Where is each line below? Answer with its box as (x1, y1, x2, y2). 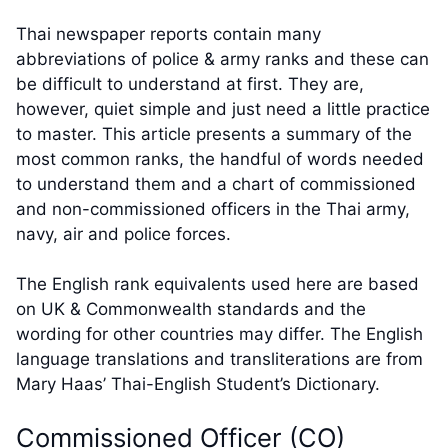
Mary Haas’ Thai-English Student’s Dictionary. (16, 374, 380, 395)
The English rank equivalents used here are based (16, 274, 419, 295)
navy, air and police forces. (16, 223, 231, 244)
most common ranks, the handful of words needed (16, 148, 424, 169)
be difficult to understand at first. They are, (16, 73, 364, 94)
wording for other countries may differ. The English (16, 324, 423, 345)
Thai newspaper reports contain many (16, 23, 321, 44)
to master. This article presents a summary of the (16, 123, 412, 144)
